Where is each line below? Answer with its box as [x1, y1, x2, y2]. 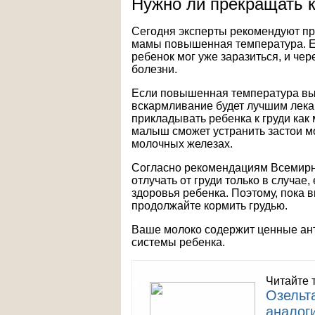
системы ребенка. [131, 236, 225, 248]
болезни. [131, 63, 177, 75]
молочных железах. [131, 138, 233, 150]
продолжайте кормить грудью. [131, 200, 288, 212]
